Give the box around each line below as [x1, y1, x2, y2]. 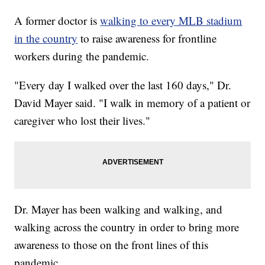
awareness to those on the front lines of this [14, 237, 209, 253]
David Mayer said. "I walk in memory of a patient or [14, 95, 251, 111]
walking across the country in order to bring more [14, 219, 240, 235]
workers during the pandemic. [14, 49, 150, 64]
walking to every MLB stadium [100, 13, 243, 28]
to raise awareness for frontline [77, 31, 217, 46]
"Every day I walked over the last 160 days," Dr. [14, 77, 232, 93]
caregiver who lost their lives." [14, 113, 151, 128]
